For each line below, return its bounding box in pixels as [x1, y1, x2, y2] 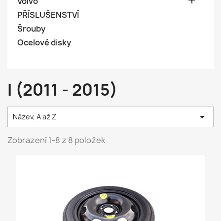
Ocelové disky [17, 37, 71, 48]
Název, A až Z [13, 112, 56, 121]
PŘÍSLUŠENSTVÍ [17, 9, 79, 20]
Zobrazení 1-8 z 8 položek [7, 135, 105, 146]
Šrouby [17, 23, 45, 34]
